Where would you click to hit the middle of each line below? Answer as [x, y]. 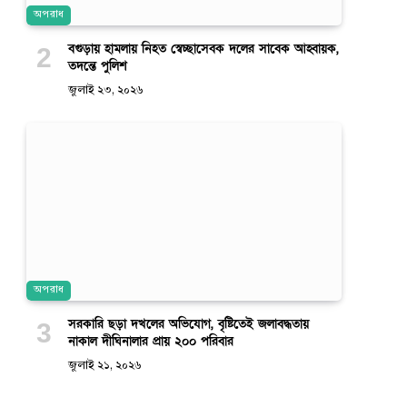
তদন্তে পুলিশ [98, 66]
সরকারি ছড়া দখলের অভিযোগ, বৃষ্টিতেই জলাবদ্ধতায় [189, 323]
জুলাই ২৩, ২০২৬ [106, 91]
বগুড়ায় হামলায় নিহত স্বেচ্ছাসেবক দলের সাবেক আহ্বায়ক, [203, 49]
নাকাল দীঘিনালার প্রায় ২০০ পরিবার [151, 341]
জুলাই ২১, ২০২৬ [105, 366]
